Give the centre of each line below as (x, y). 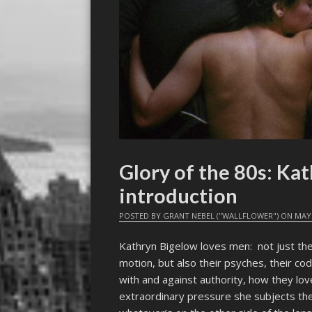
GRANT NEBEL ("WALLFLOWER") (221, 215)
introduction (179, 195)
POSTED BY (141, 215)
